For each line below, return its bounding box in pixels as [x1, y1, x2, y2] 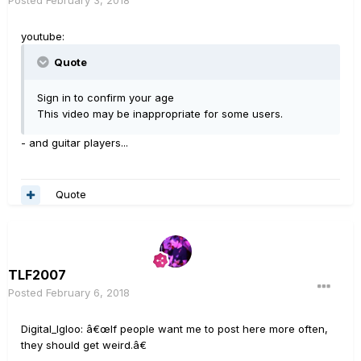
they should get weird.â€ [21, 338, 147, 351]
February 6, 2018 [46, 285, 130, 299]
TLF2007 [8, 266, 66, 283]
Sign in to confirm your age [37, 90, 174, 104]
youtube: [21, 29, 64, 43]
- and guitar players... [21, 135, 128, 149]
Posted [8, 285, 46, 299]
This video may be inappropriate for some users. [37, 106, 283, 120]
